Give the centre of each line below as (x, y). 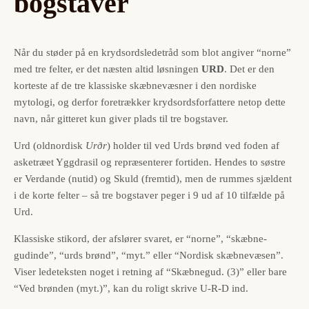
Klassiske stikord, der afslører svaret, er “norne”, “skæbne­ (140, 239)
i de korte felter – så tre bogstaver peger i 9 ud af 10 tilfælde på (149, 196)
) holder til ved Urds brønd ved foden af (193, 146)
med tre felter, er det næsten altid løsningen (108, 69)
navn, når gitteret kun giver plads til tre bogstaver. (121, 119)
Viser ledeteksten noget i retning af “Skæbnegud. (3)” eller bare (150, 272)
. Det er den (249, 69)
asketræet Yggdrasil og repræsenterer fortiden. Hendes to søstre (150, 162)
